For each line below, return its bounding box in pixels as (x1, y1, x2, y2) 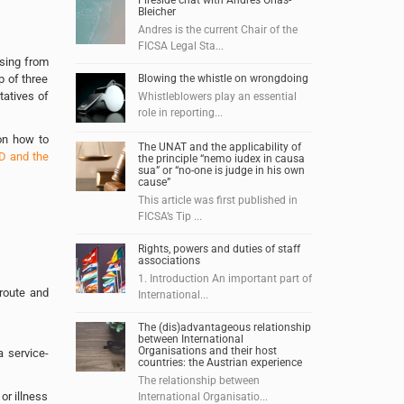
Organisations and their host (137, 344, 277, 357)
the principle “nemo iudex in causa (137, 152, 305, 165)
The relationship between (137, 374, 260, 387)
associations (137, 254, 200, 267)
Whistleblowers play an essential (137, 90, 297, 103)
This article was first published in (137, 194, 298, 207)
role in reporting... (137, 106, 223, 119)
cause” (137, 176, 170, 188)
